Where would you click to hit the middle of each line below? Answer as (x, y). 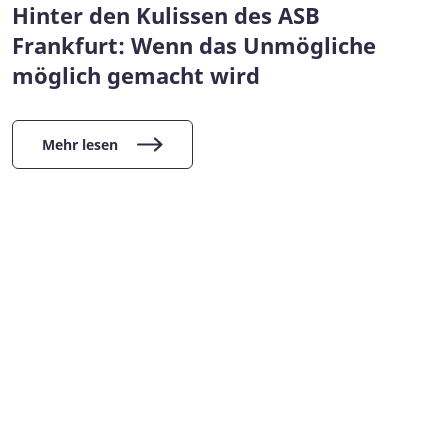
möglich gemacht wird (136, 74)
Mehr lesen (80, 144)
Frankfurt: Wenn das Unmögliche (194, 44)
